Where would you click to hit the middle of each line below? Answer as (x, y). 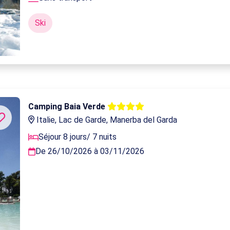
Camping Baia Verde (68, 106)
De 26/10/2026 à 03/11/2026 (90, 151)
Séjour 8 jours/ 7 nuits (78, 137)
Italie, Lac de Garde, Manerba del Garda (106, 120)
